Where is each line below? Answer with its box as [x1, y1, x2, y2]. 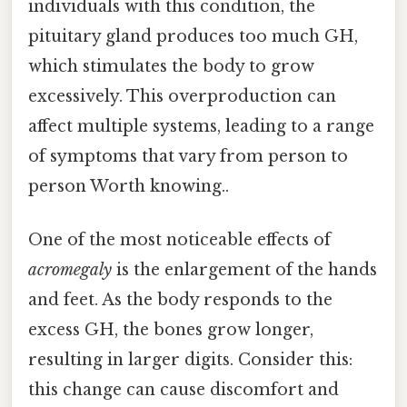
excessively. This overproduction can [28, 85, 336, 106]
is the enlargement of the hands [112, 259, 377, 280]
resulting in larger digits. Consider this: [28, 349, 352, 370]
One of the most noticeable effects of [28, 229, 331, 250]
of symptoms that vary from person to [28, 145, 348, 166]
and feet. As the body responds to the [28, 289, 333, 310]
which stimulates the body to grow [28, 55, 314, 76]
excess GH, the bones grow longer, [28, 319, 313, 340]
